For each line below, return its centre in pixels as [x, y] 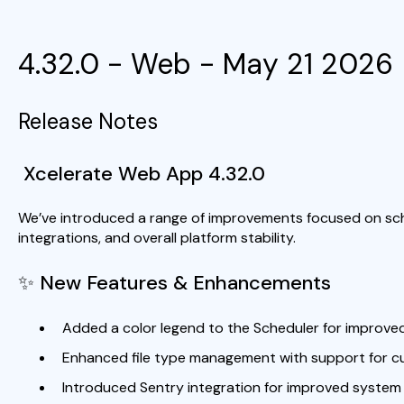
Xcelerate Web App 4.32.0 [141, 173]
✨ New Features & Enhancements [174, 283]
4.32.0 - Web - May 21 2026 [205, 64]
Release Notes [87, 122]
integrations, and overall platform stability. [156, 238]
